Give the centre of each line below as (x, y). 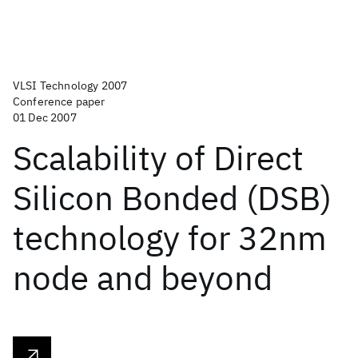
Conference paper (59, 101)
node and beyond (143, 278)
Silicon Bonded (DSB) (172, 198)
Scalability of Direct (158, 158)
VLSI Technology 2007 (70, 86)
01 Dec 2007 (45, 117)
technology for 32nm (170, 238)
